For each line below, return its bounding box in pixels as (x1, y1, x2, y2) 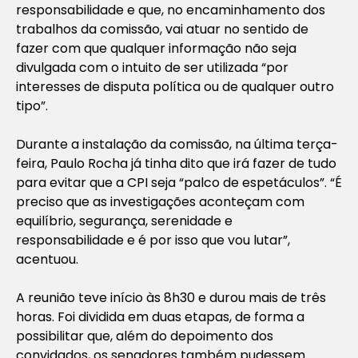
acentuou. (16, 249, 78, 268)
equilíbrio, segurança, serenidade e (16, 211, 233, 230)
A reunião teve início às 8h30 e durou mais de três (16, 288, 326, 307)
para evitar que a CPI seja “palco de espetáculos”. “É (16, 173, 342, 192)
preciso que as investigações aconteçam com (16, 192, 304, 211)
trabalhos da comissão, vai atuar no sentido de (16, 19, 308, 38)
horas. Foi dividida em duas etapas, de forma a (16, 307, 304, 326)
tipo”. (16, 96, 48, 115)
